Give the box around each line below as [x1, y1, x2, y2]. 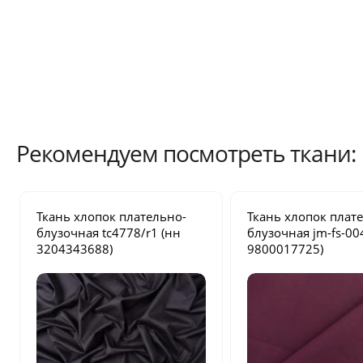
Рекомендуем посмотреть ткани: [16, 138, 357, 169]
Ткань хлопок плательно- [36, 208, 187, 225]
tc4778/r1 [102, 224, 159, 241]
